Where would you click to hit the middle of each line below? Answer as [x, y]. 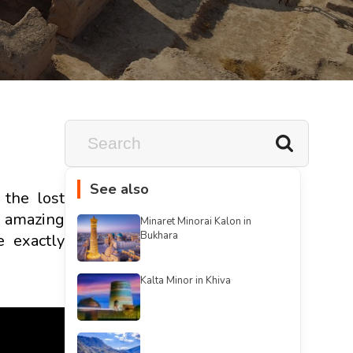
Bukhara [159, 236]
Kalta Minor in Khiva [186, 281]
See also [119, 189]
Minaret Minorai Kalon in [196, 221]
